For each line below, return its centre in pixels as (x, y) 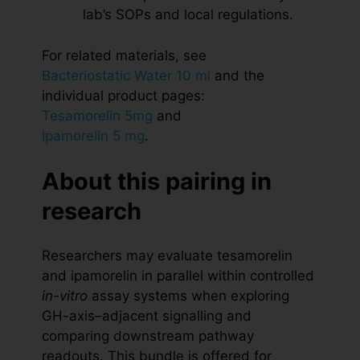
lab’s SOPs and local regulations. (188, 15)
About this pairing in (157, 182)
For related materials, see (124, 55)
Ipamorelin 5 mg (93, 135)
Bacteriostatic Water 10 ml (126, 75)
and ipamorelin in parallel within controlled (178, 276)
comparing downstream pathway (148, 336)
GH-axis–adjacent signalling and (147, 316)
